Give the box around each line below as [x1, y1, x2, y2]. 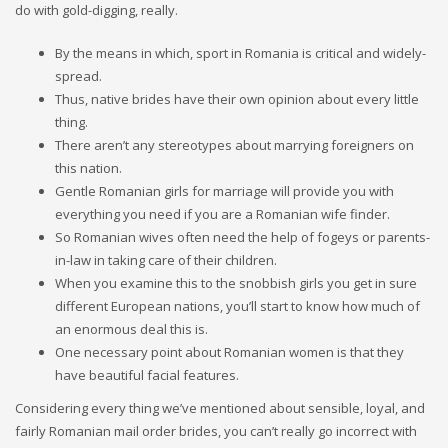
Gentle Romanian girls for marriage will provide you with [55, 182, 394, 201]
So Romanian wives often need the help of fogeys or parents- [55, 228, 430, 247]
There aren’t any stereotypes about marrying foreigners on [55, 136, 414, 155]
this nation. [55, 159, 122, 178]
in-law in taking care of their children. [55, 251, 277, 270]
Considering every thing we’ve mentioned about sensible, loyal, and [15, 399, 425, 418]
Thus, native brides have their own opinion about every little [55, 90, 419, 109]
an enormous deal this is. [55, 320, 208, 339]
